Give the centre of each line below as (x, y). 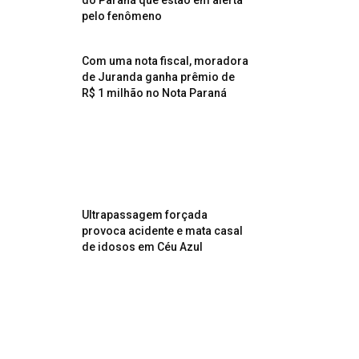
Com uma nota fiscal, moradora (165, 61)
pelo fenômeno (122, 16)
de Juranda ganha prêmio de (158, 77)
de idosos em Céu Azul (142, 247)
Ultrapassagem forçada (145, 215)
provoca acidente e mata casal (162, 231)
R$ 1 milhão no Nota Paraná (154, 93)
